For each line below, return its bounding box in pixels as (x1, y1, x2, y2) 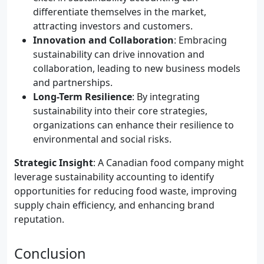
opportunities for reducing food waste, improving (14, 184, 237, 197)
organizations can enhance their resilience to (33, 118, 234, 131)
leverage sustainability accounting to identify (14, 170, 214, 183)
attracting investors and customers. (33, 19, 193, 32)
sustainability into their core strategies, (33, 104, 207, 117)
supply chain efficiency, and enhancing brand (14, 199, 214, 212)
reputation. (14, 213, 64, 226)
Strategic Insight (14, 156, 93, 169)
